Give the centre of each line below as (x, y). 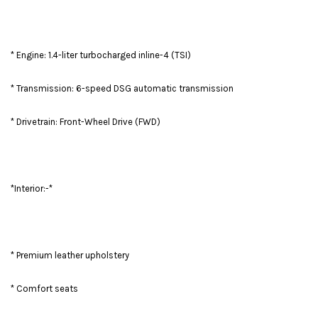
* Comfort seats (44, 289)
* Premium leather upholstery (70, 256)
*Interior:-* (32, 189)
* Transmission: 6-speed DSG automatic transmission (122, 89)
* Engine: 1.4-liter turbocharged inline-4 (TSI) (101, 55)
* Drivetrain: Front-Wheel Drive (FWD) (86, 122)
